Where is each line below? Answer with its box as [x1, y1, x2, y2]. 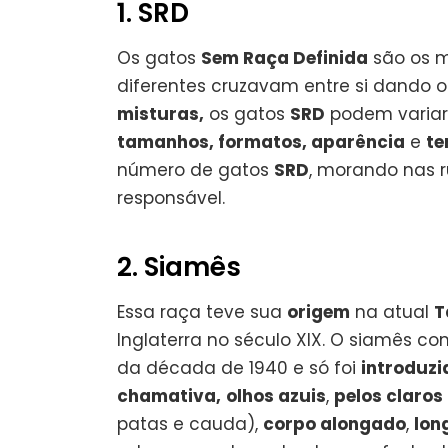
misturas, [117, 101, 204, 126]
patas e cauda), [117, 411, 263, 436]
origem [287, 299, 350, 324]
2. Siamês [117, 248, 241, 285]
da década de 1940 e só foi [117, 355, 361, 380]
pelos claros [334, 383, 443, 408]
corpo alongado [263, 411, 406, 436]
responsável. [117, 185, 225, 210]
